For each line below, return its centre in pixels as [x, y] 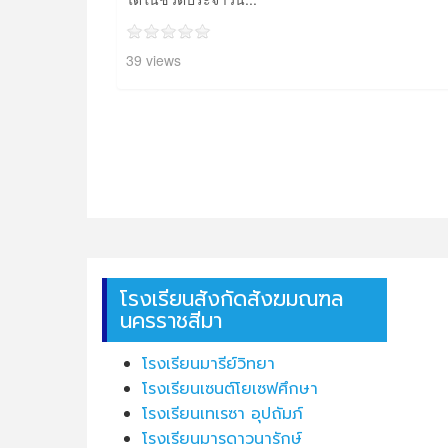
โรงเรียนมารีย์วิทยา [211, 363]
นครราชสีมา [171, 320]
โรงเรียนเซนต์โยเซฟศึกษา [233, 388]
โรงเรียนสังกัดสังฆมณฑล [231, 298]
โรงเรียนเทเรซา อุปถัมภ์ [225, 413]
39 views [153, 59]
